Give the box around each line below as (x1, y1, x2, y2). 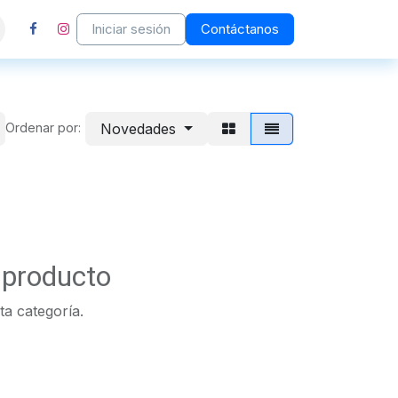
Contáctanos (201, 20, 279, 37)
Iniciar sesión (92, 20, 171, 37)
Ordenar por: (5, 120, 82, 136)
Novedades (100, 120, 177, 138)
